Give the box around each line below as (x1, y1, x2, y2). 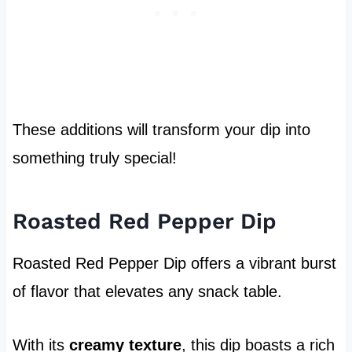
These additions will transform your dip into (12, 121, 310, 139)
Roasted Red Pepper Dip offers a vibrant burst (12, 255, 336, 273)
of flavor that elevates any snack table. (12, 283, 282, 301)
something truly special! (12, 149, 177, 167)
